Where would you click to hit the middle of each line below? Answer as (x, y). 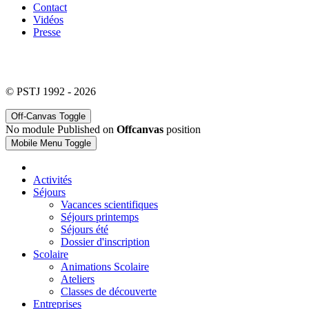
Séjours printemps (100, 217)
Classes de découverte (109, 292)
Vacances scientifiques (109, 205)
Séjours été (84, 230)
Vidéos (48, 20)
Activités (52, 180)
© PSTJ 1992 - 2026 (51, 92)
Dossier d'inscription (105, 242)
